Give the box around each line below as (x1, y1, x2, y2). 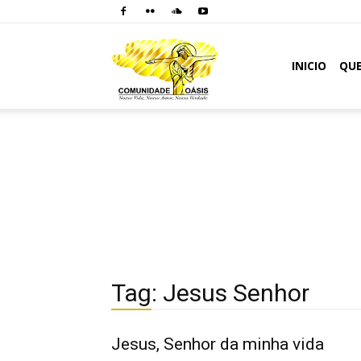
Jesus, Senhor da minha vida (111, 334, 324, 354)
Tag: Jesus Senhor (111, 279, 309, 307)
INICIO (292, 58, 326, 73)
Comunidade (218, 57, 284, 73)
